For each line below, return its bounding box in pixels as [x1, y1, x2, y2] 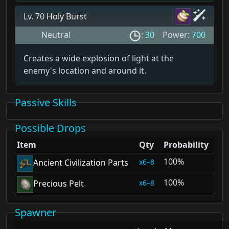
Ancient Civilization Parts [33, 157, 128, 169]
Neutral [41, 29, 71, 41]
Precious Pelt [33, 178, 84, 190]
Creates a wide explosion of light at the [24, 53, 174, 64]
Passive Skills [15, 96, 77, 110]
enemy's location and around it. [24, 65, 146, 77]
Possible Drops [15, 121, 86, 135]
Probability [164, 139, 209, 151]
